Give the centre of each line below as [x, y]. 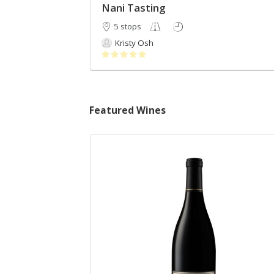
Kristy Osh [134, 43]
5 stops [127, 27]
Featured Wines [128, 110]
